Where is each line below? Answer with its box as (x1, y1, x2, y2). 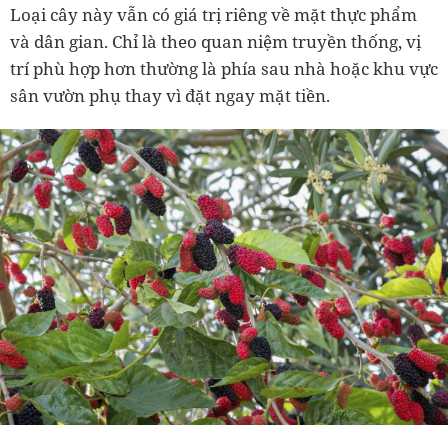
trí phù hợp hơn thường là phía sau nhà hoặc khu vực (10, 56, 438, 80)
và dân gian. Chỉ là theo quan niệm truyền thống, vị (10, 29, 421, 53)
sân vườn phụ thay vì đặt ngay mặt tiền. (10, 83, 330, 107)
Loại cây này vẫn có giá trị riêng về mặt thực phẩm (10, 2, 417, 26)
